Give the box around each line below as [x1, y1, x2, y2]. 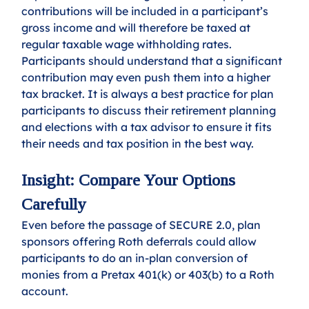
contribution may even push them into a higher [21, 70, 274, 85]
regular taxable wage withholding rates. [21, 37, 235, 52]
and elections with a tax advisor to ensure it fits [21, 120, 275, 134]
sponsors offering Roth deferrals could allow [21, 235, 260, 249]
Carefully [21, 195, 86, 214]
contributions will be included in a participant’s [21, 4, 272, 19]
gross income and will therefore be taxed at [21, 21, 254, 35]
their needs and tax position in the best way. [21, 137, 255, 151]
